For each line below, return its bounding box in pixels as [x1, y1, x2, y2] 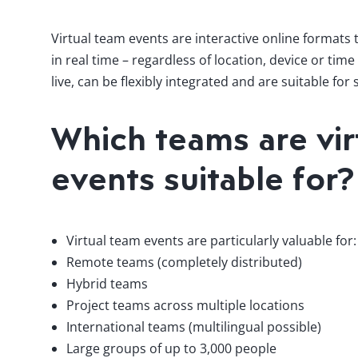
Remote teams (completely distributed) [66, 253, 303, 272]
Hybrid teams [66, 275, 149, 293]
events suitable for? [51, 156, 355, 201]
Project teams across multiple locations [66, 296, 305, 315]
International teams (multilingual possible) [66, 318, 322, 336]
